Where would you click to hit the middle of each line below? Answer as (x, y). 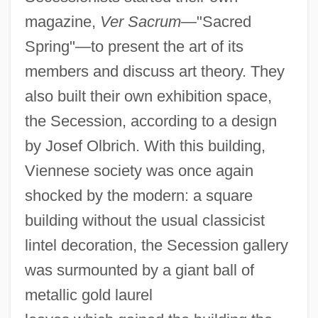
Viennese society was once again (139, 171)
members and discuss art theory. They (154, 72)
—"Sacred (216, 22)
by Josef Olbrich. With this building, (145, 146)
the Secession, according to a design (150, 121)
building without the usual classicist (144, 221)
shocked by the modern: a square (138, 196)
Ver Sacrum (140, 22)
